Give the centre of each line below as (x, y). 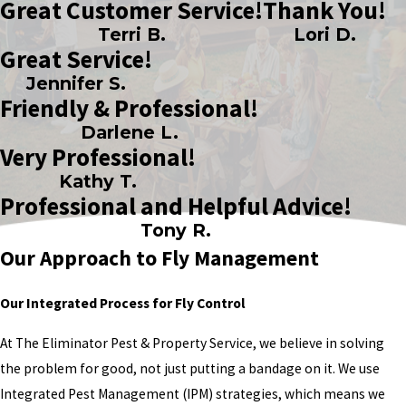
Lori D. (324, 34)
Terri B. (131, 34)
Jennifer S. (76, 83)
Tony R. (176, 230)
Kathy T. (98, 181)
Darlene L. (129, 132)
